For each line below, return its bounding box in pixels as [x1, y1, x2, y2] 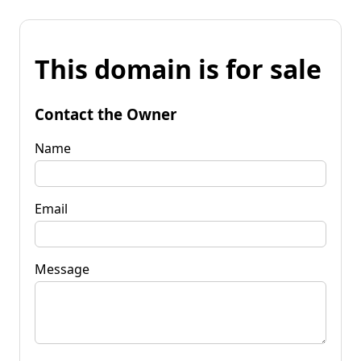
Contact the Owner [35, 103, 176, 124]
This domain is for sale [35, 52, 322, 87]
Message [35, 259, 89, 278]
